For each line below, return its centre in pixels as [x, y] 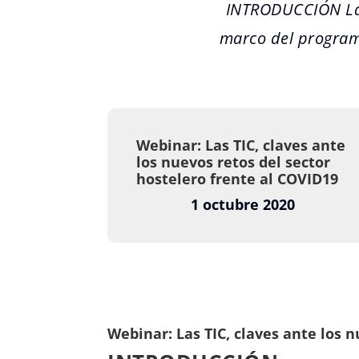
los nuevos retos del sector [234, 162]
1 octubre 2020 [242, 205]
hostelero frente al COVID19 [238, 179]
